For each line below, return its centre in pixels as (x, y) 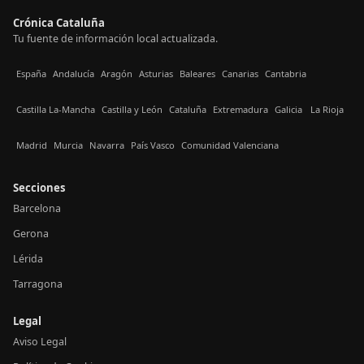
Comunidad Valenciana (230, 145)
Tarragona (38, 284)
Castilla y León (132, 110)
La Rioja (327, 110)
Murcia (68, 145)
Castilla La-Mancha (56, 110)
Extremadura (240, 110)
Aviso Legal (40, 341)
